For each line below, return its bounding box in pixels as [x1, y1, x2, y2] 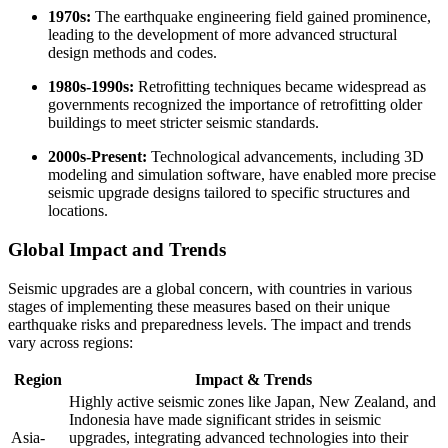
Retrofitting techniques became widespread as [134, 78, 426, 96]
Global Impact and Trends [8, 239, 226, 261]
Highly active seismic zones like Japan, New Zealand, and [69, 392, 436, 410]
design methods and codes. [48, 44, 217, 62]
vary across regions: [8, 333, 133, 351]
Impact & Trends [194, 370, 312, 388]
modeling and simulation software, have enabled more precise [48, 166, 436, 184]
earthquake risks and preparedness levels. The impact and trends [8, 315, 411, 333]
